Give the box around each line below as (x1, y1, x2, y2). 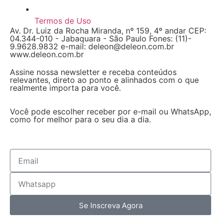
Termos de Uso (35, 16, 91, 26)
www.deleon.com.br (10, 49, 84, 60)
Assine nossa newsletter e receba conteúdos (10, 67, 177, 77)
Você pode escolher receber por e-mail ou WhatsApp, (10, 107, 211, 117)
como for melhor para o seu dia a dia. (10, 114, 151, 125)
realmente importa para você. (10, 83, 121, 93)
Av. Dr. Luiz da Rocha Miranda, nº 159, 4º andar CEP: (10, 26, 206, 36)
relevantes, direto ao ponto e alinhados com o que (10, 75, 199, 85)
